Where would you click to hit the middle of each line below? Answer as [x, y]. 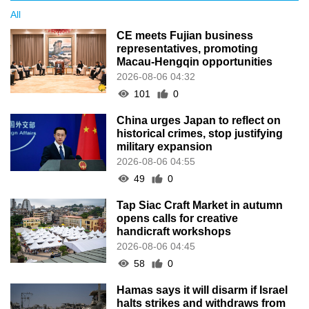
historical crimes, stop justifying [200, 133]
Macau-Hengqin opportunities [195, 61]
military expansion [165, 146]
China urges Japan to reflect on [199, 120]
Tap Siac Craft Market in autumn [200, 205]
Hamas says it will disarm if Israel [202, 290]
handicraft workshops [174, 231]
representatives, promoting [188, 48]
